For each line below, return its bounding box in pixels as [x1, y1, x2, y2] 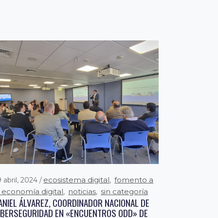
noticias [68, 187, 96, 197]
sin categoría [101, 187, 148, 197]
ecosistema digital [43, 175, 110, 185]
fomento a [114, 175, 154, 185]
